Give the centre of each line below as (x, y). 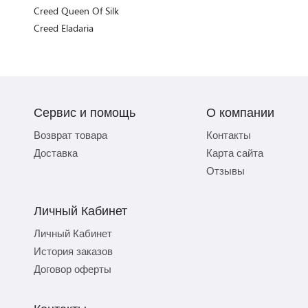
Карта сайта (235, 152)
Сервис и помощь (85, 112)
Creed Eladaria (64, 27)
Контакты (229, 134)
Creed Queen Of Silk (76, 10)
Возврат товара (70, 134)
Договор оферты (73, 268)
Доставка (56, 152)
